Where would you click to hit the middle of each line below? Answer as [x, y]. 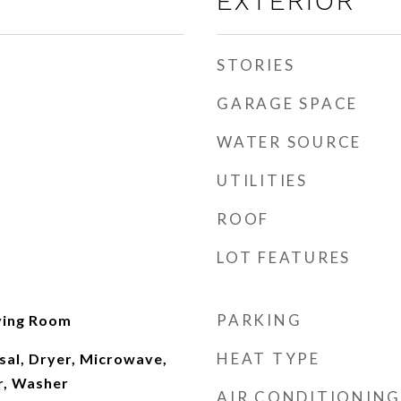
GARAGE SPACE [287, 103]
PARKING [260, 320]
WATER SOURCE [289, 142]
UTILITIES [262, 180]
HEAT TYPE [269, 358]
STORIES [256, 65]
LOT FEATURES [284, 257]
